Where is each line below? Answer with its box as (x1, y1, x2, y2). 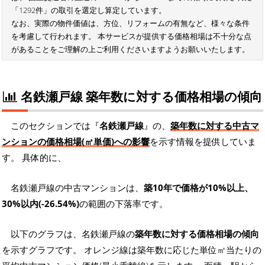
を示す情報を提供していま (150, 135, 256, 148)
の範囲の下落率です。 (79, 198, 168, 210)
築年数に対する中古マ (170, 119, 259, 132)
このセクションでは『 (11, 119, 99, 132)
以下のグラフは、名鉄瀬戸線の (11, 228, 135, 240)
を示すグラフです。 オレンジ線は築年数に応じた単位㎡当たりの (2, 244, 261, 256)
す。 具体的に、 (2, 151, 66, 164)
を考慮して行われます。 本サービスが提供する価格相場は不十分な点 (11, 31, 251, 42)
